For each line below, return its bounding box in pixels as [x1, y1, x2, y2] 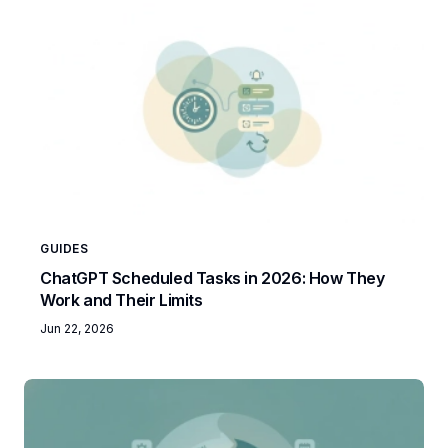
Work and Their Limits [40, 290, 203, 311]
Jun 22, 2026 [40, 321, 114, 337]
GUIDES [40, 241, 89, 257]
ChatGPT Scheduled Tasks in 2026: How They [40, 268, 385, 289]
